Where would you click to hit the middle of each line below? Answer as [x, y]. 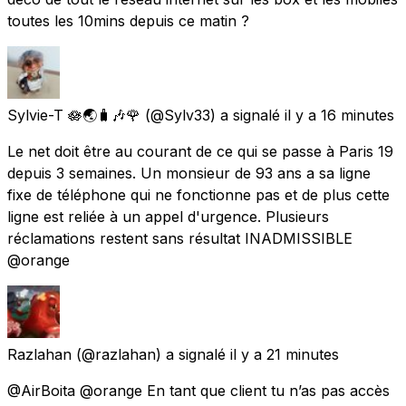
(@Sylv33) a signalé [213, 115]
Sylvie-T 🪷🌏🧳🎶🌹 [74, 115]
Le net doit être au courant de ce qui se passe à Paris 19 [200, 151]
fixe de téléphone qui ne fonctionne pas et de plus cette [198, 194]
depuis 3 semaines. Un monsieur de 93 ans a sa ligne [189, 173]
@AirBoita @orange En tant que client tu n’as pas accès [198, 390]
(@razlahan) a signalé [151, 354]
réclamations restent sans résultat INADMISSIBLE [180, 238]
